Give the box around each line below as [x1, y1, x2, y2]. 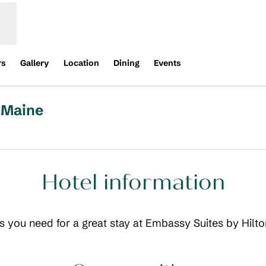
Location [64, 58, 99, 68]
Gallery [20, 58, 49, 68]
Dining [113, 58, 140, 68]
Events [154, 58, 181, 68]
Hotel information [41, 169, 225, 195]
